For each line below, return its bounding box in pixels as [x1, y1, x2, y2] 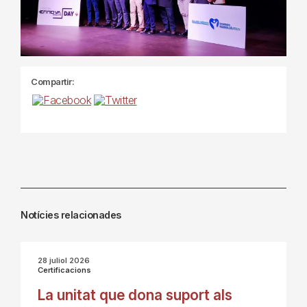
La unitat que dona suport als [38, 286, 232, 304]
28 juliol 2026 [38, 256, 90, 266]
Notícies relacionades [21, 209, 121, 221]
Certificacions [38, 265, 91, 275]
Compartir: [31, 76, 74, 87]
